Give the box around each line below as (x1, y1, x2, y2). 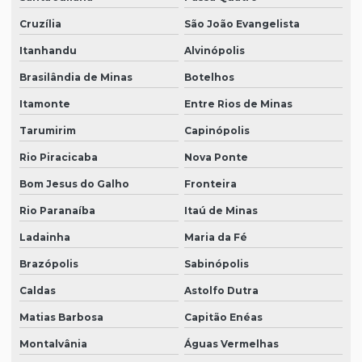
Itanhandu (19, 44, 77, 57)
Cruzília (19, 18, 61, 31)
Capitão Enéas (183, 311, 263, 324)
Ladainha (19, 231, 70, 244)
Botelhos (183, 71, 234, 84)
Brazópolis (19, 258, 78, 271)
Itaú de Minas (183, 204, 258, 217)
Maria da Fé (183, 231, 247, 244)
